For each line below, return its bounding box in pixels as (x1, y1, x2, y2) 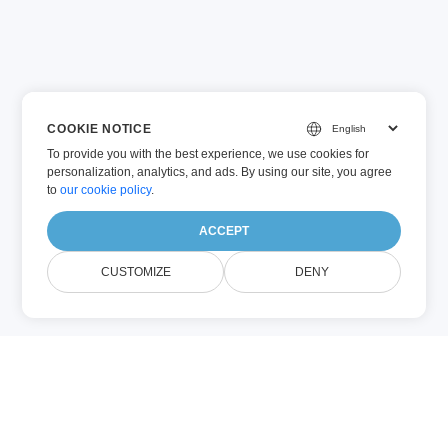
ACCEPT (199, 224, 250, 238)
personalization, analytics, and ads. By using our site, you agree (47, 165, 393, 179)
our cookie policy (60, 183, 152, 197)
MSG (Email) (186, 426, 286, 446)
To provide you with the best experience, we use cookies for (47, 147, 370, 161)
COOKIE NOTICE (47, 121, 152, 136)
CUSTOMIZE (100, 265, 171, 279)
